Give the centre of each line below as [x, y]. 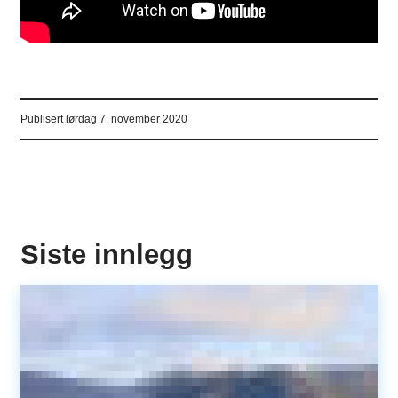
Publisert [43, 119]
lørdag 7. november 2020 [126, 119]
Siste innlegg [106, 255]
